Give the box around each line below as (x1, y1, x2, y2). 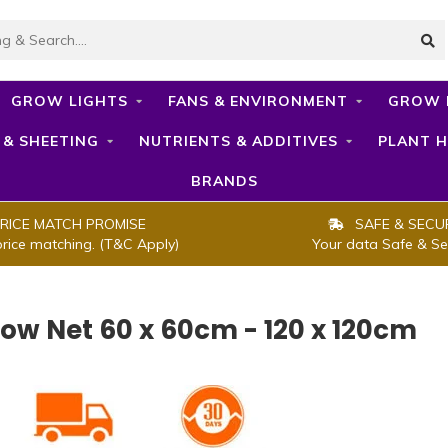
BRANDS (190, 172, 258, 190)
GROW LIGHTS (10, 92, 128, 110)
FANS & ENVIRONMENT (167, 92, 348, 110)
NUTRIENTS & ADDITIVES (139, 132, 338, 150)
